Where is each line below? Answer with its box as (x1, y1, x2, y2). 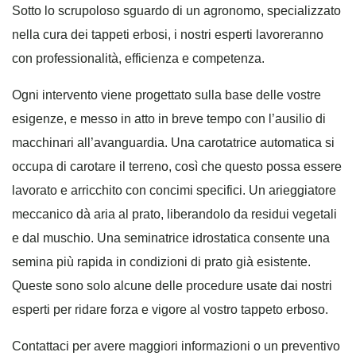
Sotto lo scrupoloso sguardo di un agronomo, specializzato (12, 4, 341, 18)
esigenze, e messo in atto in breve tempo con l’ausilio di (12, 112, 326, 126)
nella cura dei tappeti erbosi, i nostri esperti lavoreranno (12, 28, 323, 42)
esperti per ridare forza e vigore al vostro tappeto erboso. (12, 303, 328, 317)
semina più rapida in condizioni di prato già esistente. (12, 255, 311, 269)
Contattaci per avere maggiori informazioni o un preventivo (12, 339, 340, 354)
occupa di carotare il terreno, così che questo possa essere (12, 160, 342, 174)
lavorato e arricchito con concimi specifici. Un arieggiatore (12, 184, 336, 198)
